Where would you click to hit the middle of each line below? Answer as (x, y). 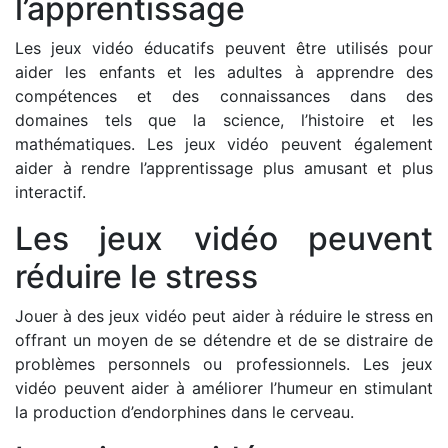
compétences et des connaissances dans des (224, 96)
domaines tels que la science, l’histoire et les (224, 120)
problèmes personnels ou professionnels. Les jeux (224, 364)
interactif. (50, 192)
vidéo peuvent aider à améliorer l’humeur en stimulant (224, 388)
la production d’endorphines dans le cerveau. (184, 412)
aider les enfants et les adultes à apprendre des (224, 72)
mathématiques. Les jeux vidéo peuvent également (224, 144)
